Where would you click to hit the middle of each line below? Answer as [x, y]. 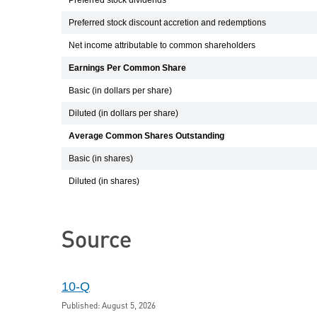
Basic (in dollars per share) [120, 91]
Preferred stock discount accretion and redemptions [167, 23]
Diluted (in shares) [104, 181]
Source [97, 242]
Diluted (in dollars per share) [123, 113]
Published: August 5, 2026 [109, 306]
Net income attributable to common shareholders [162, 45]
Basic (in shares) [101, 158]
